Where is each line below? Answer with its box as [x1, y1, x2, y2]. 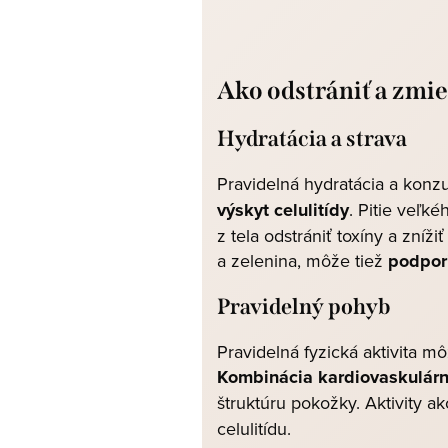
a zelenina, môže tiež [217, 248, 388, 273]
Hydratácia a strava [217, 125, 411, 152]
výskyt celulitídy [217, 197, 349, 223]
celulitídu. [217, 416, 291, 441]
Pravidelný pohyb [217, 293, 390, 320]
